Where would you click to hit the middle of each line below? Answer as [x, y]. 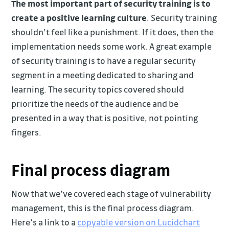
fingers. [27, 132]
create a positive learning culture [79, 18]
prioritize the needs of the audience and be [95, 104]
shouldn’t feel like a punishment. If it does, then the [113, 32]
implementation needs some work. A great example [112, 47]
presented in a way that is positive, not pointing [105, 118]
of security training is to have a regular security [104, 61]
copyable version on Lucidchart [139, 222]
